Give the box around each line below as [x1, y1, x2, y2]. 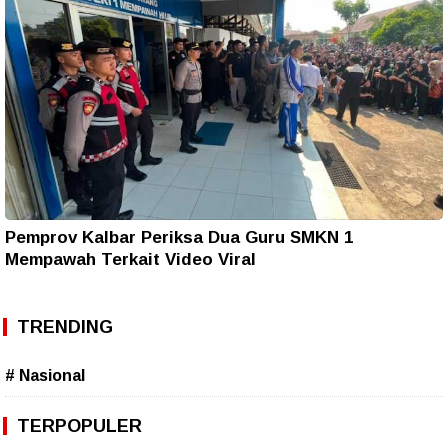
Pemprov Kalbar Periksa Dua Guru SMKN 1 [5, 228, 353, 248]
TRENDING [17, 317, 113, 338]
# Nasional [5, 367, 85, 385]
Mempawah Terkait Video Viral [5, 250, 256, 270]
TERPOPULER [17, 416, 142, 437]
